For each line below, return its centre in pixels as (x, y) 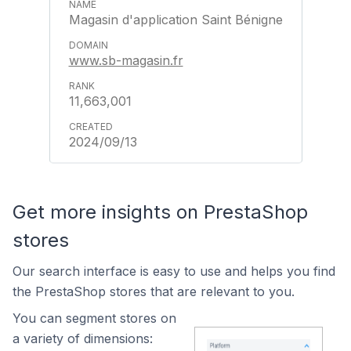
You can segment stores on (94, 318)
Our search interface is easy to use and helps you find (174, 271)
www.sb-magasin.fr (126, 60)
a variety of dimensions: (83, 338)
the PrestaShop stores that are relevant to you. (154, 291)
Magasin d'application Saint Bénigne (175, 20)
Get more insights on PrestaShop (160, 212)
